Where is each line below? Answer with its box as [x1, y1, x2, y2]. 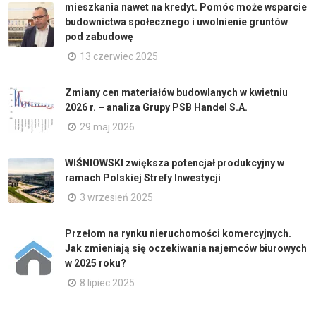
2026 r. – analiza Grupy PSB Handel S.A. [65, 101, 248, 113]
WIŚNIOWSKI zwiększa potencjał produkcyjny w [65, 157, 284, 169]
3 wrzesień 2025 [80, 191, 153, 203]
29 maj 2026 [80, 121, 135, 133]
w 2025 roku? [65, 257, 126, 269]
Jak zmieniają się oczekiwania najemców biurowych [65, 242, 307, 254]
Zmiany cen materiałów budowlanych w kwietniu [65, 86, 288, 98]
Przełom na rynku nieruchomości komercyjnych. [65, 227, 291, 239]
